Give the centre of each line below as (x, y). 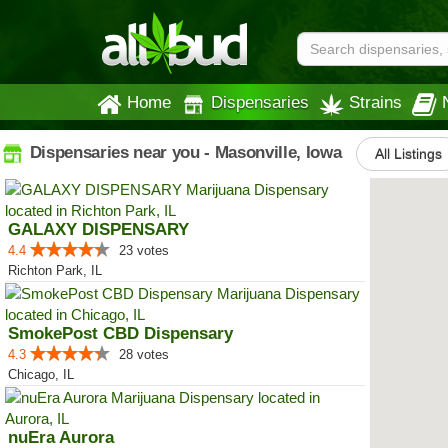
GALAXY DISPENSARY (98, 229)
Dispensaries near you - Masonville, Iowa (183, 152)
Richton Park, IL (55, 270)
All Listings (409, 154)
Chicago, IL (41, 374)
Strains (375, 102)
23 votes (144, 250)
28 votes (144, 354)
